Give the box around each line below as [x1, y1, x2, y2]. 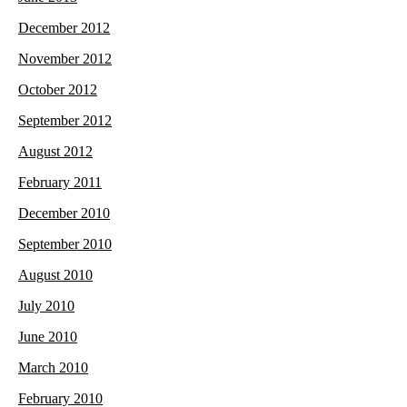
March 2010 [18, 360, 88, 376]
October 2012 [18, 82, 97, 98]
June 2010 [18, 329, 77, 345]
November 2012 [18, 51, 112, 67]
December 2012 [18, 20, 110, 36]
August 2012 [18, 144, 93, 160]
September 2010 [18, 236, 112, 253]
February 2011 [18, 174, 102, 191]
